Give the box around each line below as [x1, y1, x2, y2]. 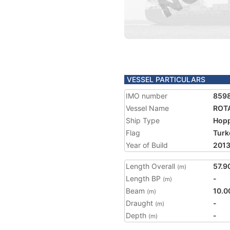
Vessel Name [126, 104, 169, 112]
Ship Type [126, 116, 160, 125]
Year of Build [126, 141, 168, 149]
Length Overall [126, 162, 177, 170]
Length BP [126, 174, 163, 183]
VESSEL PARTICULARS [127, 75, 205, 84]
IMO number [126, 91, 167, 100]
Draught [126, 199, 155, 207]
